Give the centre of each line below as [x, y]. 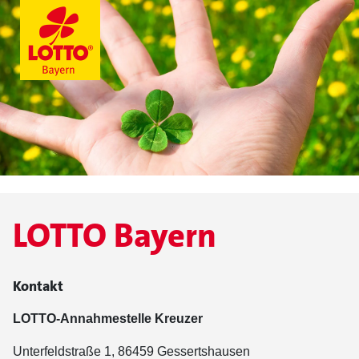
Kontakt [38, 286]
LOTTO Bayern [115, 236]
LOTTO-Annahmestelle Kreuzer [108, 319]
